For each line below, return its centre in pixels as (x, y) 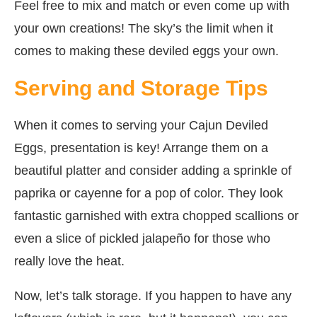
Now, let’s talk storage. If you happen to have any (153, 296)
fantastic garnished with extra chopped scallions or (156, 216)
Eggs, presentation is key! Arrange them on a (141, 148)
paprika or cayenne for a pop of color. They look (149, 194)
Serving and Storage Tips (141, 88)
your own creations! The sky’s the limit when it (144, 29)
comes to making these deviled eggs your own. (146, 51)
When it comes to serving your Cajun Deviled (141, 126)
